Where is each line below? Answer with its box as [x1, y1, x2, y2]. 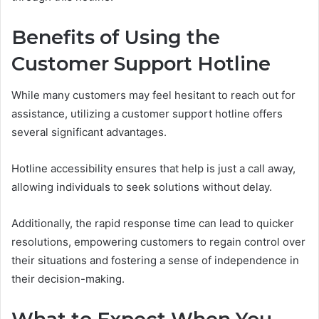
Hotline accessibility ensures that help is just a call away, [11, 162, 296, 176]
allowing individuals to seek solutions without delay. [11, 180, 272, 194]
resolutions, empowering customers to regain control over [11, 235, 305, 249]
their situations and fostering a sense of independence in [11, 253, 299, 268]
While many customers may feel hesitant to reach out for [11, 88, 296, 103]
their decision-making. [11, 272, 125, 286]
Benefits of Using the [11, 25, 220, 49]
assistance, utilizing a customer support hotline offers [11, 107, 283, 121]
